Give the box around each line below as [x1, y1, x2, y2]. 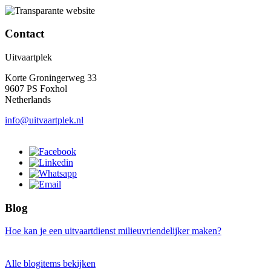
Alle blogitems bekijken [5, 258, 96, 269]
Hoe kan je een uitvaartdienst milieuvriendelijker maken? [5, 226, 221, 237]
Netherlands [5, 94, 51, 105]
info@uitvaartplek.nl [5, 115, 83, 125]
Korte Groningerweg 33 [5, 73, 97, 83]
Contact [5, 27, 44, 41]
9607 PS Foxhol [5, 83, 67, 94]
